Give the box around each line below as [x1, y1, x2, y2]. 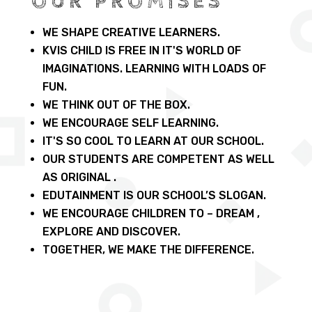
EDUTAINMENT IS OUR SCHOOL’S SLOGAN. [42, 188, 266, 202]
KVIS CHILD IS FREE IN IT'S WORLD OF [42, 43, 241, 57]
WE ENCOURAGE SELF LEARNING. [42, 116, 219, 130]
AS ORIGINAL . [42, 170, 116, 184]
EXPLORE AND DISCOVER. [42, 224, 180, 238]
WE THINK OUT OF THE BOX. [42, 97, 190, 111]
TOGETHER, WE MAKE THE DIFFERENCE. [42, 242, 254, 256]
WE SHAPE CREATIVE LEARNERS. [42, 25, 220, 39]
